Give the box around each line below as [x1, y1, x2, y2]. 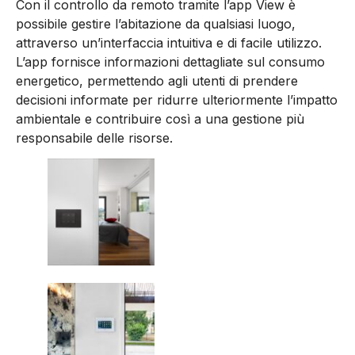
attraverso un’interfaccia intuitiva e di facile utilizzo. [16, 35, 322, 52]
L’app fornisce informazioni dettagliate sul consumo [16, 54, 325, 71]
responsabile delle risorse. [16, 130, 173, 147]
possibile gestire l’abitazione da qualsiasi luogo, [16, 16, 296, 32]
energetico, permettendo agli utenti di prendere [16, 73, 298, 90]
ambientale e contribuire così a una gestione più [16, 111, 304, 128]
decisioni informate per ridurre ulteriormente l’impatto [16, 92, 338, 109]
